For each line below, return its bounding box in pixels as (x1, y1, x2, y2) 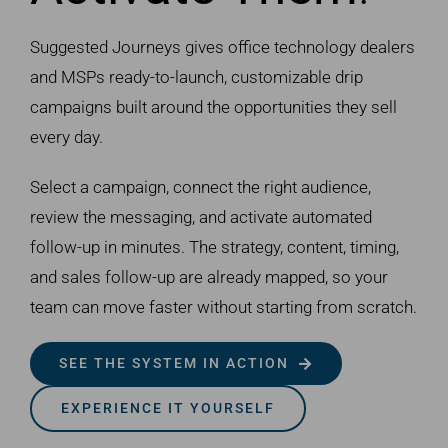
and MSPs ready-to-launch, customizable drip (29, 67, 363, 88)
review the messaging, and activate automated (29, 207, 372, 228)
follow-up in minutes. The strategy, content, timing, (29, 237, 399, 258)
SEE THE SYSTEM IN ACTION (58, 355, 289, 372)
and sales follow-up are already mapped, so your (29, 267, 388, 288)
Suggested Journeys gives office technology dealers (29, 37, 415, 58)
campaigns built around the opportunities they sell (29, 97, 397, 118)
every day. (29, 127, 103, 148)
